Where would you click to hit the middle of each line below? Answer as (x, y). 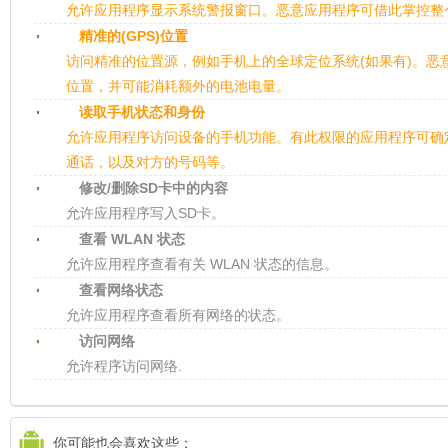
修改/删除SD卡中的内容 (153, 188)
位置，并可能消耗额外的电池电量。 (178, 86)
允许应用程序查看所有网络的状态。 (178, 315)
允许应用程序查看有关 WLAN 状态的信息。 (202, 264)
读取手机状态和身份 (142, 112)
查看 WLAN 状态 (132, 239)
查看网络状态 (121, 290)
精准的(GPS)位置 (133, 36)
